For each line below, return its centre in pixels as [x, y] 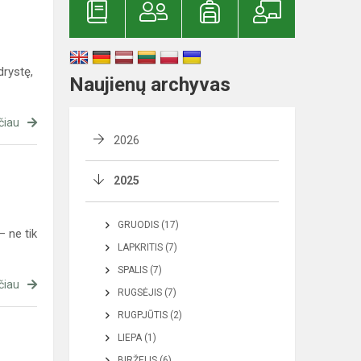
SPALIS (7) [140, 270]
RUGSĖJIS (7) [147, 292]
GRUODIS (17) [148, 224]
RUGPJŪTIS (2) [150, 315]
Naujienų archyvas [150, 84]
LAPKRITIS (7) [147, 247]
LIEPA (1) [137, 337]
